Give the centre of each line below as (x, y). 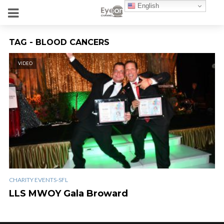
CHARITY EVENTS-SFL (38, 179)
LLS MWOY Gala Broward (68, 193)
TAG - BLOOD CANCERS (59, 42)
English (147, 5)
